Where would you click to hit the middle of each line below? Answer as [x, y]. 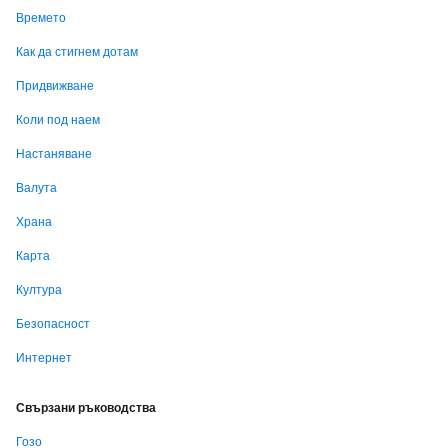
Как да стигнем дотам [77, 51]
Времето [41, 17]
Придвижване [55, 85]
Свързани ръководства [86, 407]
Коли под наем [58, 119]
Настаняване [54, 153]
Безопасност [53, 323]
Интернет [44, 357]
